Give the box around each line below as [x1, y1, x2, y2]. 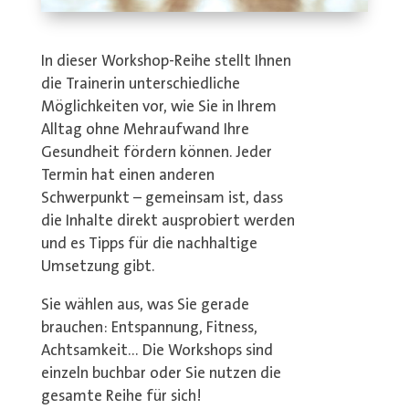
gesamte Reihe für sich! [40, 388, 202, 404]
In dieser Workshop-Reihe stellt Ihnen [40, 53, 291, 69]
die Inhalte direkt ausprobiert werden [40, 213, 295, 229]
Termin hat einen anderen [40, 167, 215, 184]
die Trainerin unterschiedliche [40, 76, 240, 92]
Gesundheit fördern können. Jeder [40, 144, 272, 161]
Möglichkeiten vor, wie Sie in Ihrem [40, 99, 277, 115]
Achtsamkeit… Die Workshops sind [40, 342, 273, 359]
